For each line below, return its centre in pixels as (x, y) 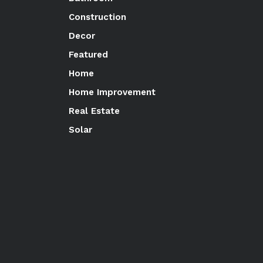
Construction (97, 17)
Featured (88, 54)
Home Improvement (112, 92)
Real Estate (94, 111)
